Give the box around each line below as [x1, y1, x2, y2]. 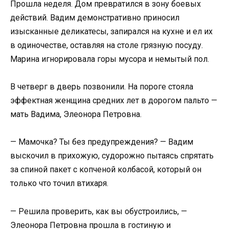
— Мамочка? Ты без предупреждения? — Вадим [10, 137, 193, 147]
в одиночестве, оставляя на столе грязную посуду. [10, 40, 203, 50]
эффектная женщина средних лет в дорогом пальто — [10, 96, 217, 106]
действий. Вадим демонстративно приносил [10, 13, 179, 22]
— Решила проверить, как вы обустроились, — [10, 206, 187, 216]
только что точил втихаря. [10, 178, 108, 189]
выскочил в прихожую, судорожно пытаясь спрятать [10, 151, 214, 161]
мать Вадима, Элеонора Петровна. [10, 109, 142, 120]
